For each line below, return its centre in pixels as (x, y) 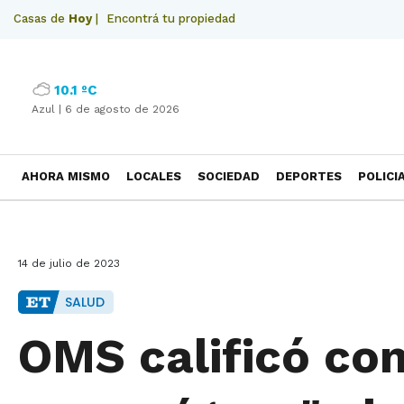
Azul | (48, 109)
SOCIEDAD (229, 176)
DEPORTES (309, 176)
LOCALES (154, 176)
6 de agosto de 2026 (122, 109)
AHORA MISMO (66, 176)
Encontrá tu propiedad (171, 18)
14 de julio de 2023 (69, 263)
